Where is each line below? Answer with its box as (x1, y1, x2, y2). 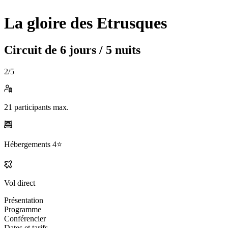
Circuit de (4, 43, 57, 57)
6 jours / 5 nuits (57, 43, 140, 57)
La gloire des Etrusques (4, 14, 167, 33)
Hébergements (4, 140, 50, 149)
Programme (4, 205, 41, 214)
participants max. (12, 103, 69, 112)
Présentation (4, 196, 43, 205)
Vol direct (4, 179, 35, 188)
